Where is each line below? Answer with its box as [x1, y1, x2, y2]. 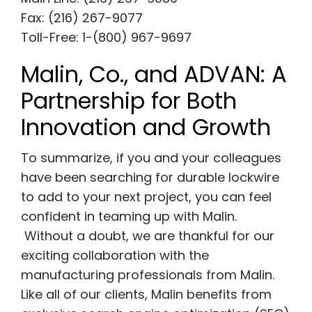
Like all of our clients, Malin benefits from [20, 286, 272, 304]
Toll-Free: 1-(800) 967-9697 [20, 29, 192, 47]
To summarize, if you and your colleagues [20, 149, 281, 167]
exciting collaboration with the [20, 247, 209, 265]
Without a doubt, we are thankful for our [20, 227, 274, 245]
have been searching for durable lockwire [20, 169, 279, 187]
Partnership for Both [20, 85, 237, 117]
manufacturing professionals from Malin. [20, 266, 274, 284]
